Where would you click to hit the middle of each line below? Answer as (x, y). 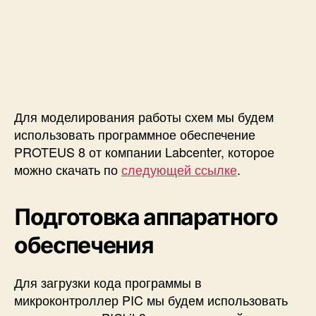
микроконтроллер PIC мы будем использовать (151, 300)
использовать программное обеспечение (135, 134)
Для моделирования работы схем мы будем (144, 117)
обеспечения (84, 245)
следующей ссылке (179, 170)
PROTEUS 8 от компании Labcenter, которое (144, 152)
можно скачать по (68, 170)
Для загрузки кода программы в (108, 282)
